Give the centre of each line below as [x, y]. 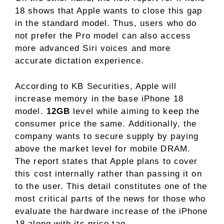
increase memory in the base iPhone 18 [99, 98]
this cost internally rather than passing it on [108, 173]
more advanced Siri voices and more [93, 48]
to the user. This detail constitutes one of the [111, 186]
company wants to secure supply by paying [107, 136]
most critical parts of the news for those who [110, 198]
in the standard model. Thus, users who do [106, 23]
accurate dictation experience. [80, 61]
